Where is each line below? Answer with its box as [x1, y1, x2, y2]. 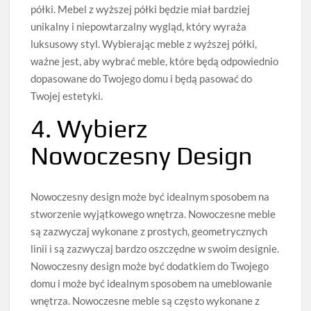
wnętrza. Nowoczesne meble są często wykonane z [31, 294, 260, 308]
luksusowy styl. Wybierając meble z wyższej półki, [31, 37, 258, 51]
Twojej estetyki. [31, 90, 103, 103]
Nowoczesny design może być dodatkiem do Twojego [31, 260, 269, 273]
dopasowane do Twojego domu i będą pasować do [31, 72, 253, 85]
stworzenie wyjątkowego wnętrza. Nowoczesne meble [31, 208, 276, 221]
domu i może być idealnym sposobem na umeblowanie [31, 277, 273, 290]
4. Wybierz [31, 114, 148, 144]
